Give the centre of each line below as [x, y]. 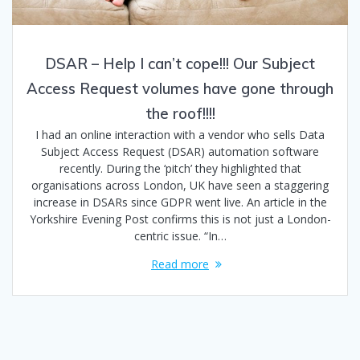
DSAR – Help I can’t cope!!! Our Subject [180, 64]
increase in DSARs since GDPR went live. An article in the [180, 202]
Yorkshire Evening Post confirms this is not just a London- [180, 219]
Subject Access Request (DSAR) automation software [180, 152]
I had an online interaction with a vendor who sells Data [180, 135]
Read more [180, 264]
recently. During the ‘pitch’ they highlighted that [180, 169]
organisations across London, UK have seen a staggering [180, 186]
